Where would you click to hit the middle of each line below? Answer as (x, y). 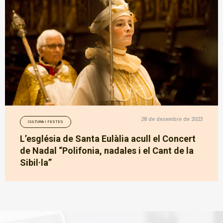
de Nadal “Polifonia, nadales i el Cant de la (107, 151)
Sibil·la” (36, 163)
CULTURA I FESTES (46, 122)
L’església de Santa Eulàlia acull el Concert (108, 139)
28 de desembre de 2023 (172, 119)
